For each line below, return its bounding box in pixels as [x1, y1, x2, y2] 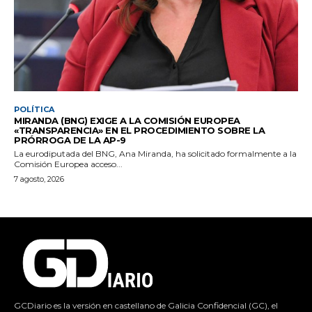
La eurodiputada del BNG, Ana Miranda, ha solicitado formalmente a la [14, 148, 297, 159]
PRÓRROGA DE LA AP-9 [14, 134, 126, 146]
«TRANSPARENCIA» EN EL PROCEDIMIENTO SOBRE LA [14, 125, 265, 136]
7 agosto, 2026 [14, 174, 64, 185]
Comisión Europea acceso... [14, 159, 123, 170]
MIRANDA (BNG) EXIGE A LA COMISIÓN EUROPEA [14, 115, 240, 127]
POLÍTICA [14, 104, 54, 115]
